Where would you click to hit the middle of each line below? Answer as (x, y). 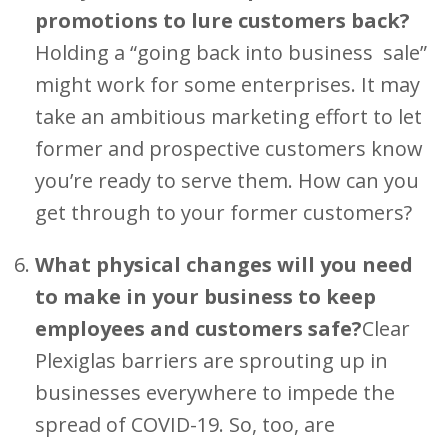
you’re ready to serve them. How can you (227, 180)
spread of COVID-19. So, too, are (185, 424)
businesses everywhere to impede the (215, 392)
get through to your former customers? (223, 212)
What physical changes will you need (224, 264)
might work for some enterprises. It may (227, 84)
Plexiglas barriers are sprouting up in (211, 360)
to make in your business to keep (205, 296)
